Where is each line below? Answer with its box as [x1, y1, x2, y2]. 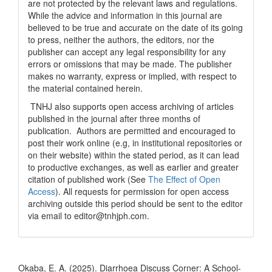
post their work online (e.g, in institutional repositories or [28, 137, 242, 149]
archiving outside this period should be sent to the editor [28, 197, 243, 209]
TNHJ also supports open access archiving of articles [28, 100, 234, 112]
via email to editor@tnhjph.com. [28, 209, 149, 222]
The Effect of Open [148, 173, 220, 185]
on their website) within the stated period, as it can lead [28, 149, 239, 161]
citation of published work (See [28, 173, 148, 185]
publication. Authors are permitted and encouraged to [28, 124, 236, 137]
